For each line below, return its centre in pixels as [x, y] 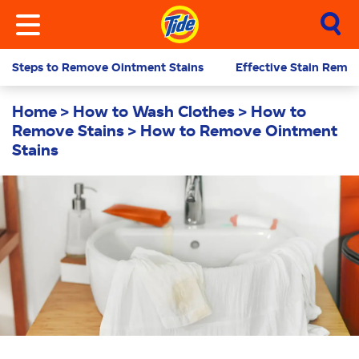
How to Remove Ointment [239, 131]
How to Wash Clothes [154, 111]
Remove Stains [68, 131]
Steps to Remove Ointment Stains [108, 67]
